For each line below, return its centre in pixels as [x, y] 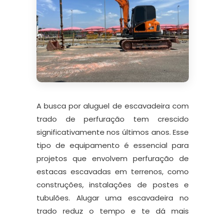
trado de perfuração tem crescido [113, 119]
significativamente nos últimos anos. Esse [113, 132]
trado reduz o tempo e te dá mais [113, 211]
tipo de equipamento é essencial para [113, 145]
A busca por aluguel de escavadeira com [113, 106]
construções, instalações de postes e [113, 185]
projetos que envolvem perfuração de [113, 159]
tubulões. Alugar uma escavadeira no [113, 198]
